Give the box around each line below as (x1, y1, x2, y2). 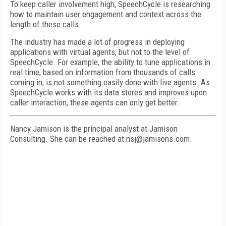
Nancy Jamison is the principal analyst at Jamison (10, 124, 178, 134)
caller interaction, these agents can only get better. (10, 97, 180, 107)
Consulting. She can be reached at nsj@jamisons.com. (10, 134, 192, 144)
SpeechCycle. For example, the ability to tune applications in (10, 57, 210, 67)
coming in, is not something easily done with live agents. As (10, 77, 210, 87)
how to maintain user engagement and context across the (10, 9, 201, 19)
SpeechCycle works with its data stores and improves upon (10, 87, 207, 97)
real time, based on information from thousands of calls (10, 67, 195, 77)
